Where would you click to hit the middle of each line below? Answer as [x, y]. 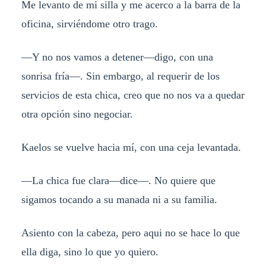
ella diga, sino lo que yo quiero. [90, 251]
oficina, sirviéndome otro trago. [89, 24]
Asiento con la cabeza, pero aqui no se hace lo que [130, 232]
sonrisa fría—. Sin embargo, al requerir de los [120, 76]
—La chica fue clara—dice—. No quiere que [118, 180]
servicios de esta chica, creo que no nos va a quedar [133, 95]
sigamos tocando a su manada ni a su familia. [119, 199]
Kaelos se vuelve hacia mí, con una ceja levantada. [131, 147]
